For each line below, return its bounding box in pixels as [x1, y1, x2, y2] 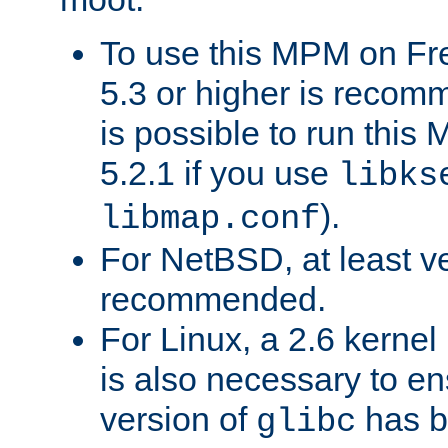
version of [100, 400, 256, 439]
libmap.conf [100, 200, 320, 239]
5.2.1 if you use [100, 154, 338, 193]
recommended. [100, 280, 326, 319]
